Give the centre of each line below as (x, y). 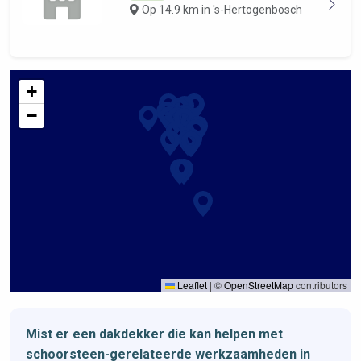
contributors (320, 285)
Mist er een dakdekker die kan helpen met (154, 334)
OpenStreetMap (259, 285)
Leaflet (191, 285)
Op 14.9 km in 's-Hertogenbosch (220, 10)
